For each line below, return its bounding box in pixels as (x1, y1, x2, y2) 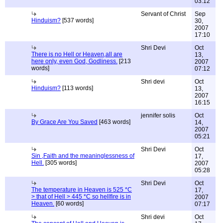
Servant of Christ (141, 10, 186, 17)
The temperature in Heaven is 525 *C (31, 186, 132, 193)
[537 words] (61, 17, 94, 24)
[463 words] (98, 118, 130, 125)
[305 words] (44, 159, 77, 166)
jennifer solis (141, 112, 175, 119)
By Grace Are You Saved (31, 118, 98, 125)
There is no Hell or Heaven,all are (31, 51, 122, 58)
